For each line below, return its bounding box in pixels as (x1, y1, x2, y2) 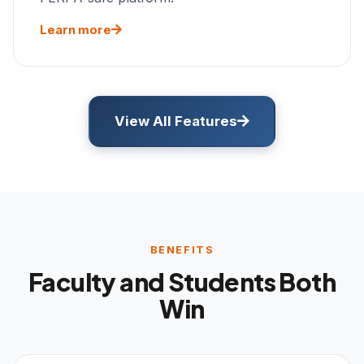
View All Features (115, 112, 237, 129)
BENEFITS (149, 243, 214, 256)
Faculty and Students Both (28, 265, 336, 297)
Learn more (40, 22, 111, 37)
